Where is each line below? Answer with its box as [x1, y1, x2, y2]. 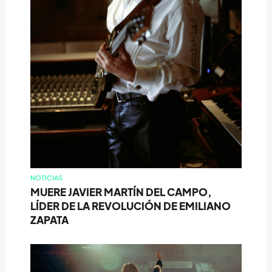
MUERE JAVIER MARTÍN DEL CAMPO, [30, 185, 212, 199]
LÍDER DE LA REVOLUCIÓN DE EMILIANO [30, 199, 231, 212]
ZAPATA [30, 213, 69, 226]
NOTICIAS [30, 173, 63, 182]
